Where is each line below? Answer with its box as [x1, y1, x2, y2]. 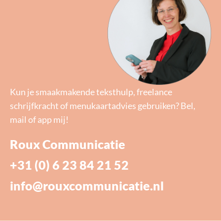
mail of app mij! [10, 114, 69, 125]
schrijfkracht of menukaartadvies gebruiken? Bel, [10, 100, 195, 111]
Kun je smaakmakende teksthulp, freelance [10, 86, 172, 98]
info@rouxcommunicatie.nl [10, 178, 164, 193]
